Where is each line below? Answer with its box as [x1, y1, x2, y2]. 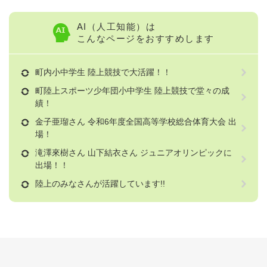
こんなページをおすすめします [76, 33, 215, 44]
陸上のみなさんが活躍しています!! [35, 179, 165, 189]
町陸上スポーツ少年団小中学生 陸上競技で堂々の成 [35, 86, 229, 96]
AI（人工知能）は [76, 21, 156, 32]
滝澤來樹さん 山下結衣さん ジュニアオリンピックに [35, 148, 232, 158]
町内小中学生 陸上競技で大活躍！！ [35, 67, 171, 77]
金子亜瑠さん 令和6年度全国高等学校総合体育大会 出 [35, 117, 237, 127]
